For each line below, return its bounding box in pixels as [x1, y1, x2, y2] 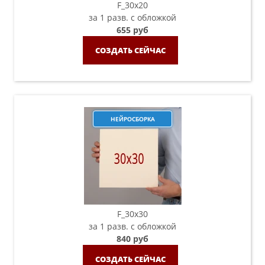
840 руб [117, 233, 148, 244]
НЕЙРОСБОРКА [110, 114, 155, 123]
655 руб [117, 24, 148, 35]
